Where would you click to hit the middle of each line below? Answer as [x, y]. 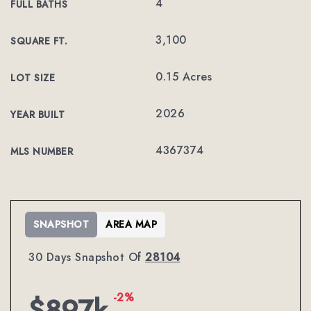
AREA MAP [131, 224]
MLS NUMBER [42, 151]
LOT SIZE [33, 78]
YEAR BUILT [37, 115]
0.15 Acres [184, 77]
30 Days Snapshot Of [87, 257]
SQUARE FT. [39, 41]
